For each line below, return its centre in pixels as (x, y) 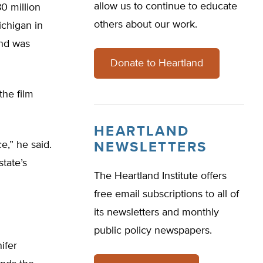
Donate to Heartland (157, 63)
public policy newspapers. (153, 231)
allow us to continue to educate (166, 6)
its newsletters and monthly (156, 213)
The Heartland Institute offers (160, 176)
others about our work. (146, 25)
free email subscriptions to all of (166, 194)
